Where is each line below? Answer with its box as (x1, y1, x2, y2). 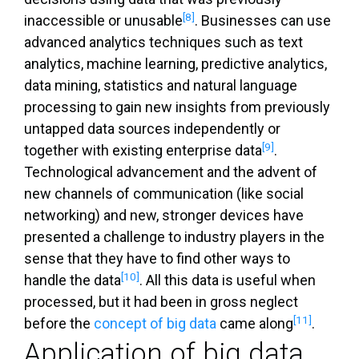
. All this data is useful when (139, 272, 316, 289)
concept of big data (94, 315, 216, 333)
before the (24, 315, 94, 333)
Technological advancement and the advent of (24, 163, 317, 181)
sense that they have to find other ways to (24, 250, 290, 268)
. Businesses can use (195, 12, 331, 30)
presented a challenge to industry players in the (24, 228, 325, 246)
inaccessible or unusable (24, 12, 183, 30)
